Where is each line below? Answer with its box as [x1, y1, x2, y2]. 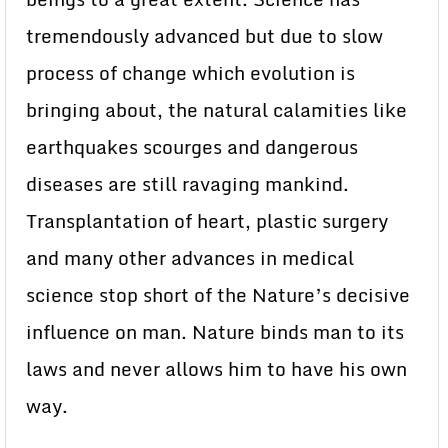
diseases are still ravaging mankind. [26, 169, 349, 200]
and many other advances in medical [26, 243, 354, 274]
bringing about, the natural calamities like [26, 95, 407, 126]
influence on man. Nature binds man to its [26, 317, 404, 348]
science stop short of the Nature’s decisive [26, 280, 410, 311]
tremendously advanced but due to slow [26, 21, 383, 52]
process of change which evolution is [26, 58, 355, 89]
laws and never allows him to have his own [26, 354, 407, 385]
